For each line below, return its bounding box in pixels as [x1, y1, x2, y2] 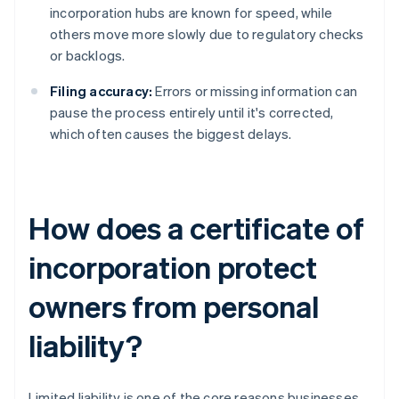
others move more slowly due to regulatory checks [50, 25, 364, 44]
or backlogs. [50, 46, 126, 65]
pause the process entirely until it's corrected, [50, 103, 334, 122]
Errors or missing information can [152, 82, 358, 101]
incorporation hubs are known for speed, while [50, 4, 333, 22]
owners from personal [28, 287, 319, 326]
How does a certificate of [28, 208, 364, 248]
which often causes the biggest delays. [50, 125, 292, 143]
